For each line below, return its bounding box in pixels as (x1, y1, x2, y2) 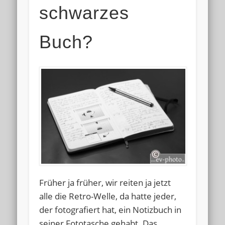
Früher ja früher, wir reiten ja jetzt (39, 176, 171, 188)
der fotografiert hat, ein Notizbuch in (39, 203, 182, 215)
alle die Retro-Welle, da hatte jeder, (39, 190, 177, 202)
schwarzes (39, 3, 130, 24)
